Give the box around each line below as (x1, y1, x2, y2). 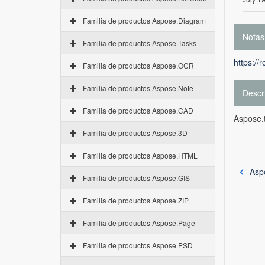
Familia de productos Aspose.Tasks (83, 38, 196, 48)
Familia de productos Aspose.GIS (83, 173, 190, 183)
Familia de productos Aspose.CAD (83, 105, 193, 115)
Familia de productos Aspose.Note (83, 83, 193, 93)
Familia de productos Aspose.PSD (83, 240, 193, 250)
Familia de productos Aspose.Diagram (83, 15, 206, 25)
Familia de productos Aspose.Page (83, 218, 195, 228)
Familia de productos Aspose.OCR (83, 60, 194, 70)
